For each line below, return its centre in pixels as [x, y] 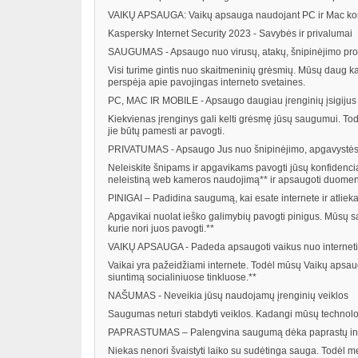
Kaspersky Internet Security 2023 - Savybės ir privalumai [230, 34]
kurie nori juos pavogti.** [161, 229]
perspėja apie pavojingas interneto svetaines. [207, 83]
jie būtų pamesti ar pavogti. [166, 131]
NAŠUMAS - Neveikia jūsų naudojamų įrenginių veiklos [228, 296]
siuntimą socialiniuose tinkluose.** [182, 278]
